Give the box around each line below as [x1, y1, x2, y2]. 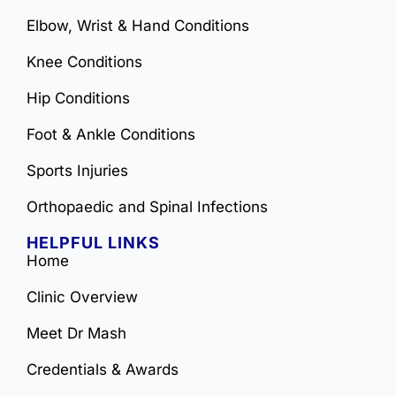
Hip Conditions [27, 89, 130, 108]
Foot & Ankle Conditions [27, 126, 195, 144]
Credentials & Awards [27, 361, 179, 379]
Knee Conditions [27, 53, 142, 72]
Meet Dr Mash [27, 324, 126, 343]
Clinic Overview [27, 288, 138, 307]
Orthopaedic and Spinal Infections [27, 198, 268, 217]
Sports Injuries [27, 162, 128, 180]
